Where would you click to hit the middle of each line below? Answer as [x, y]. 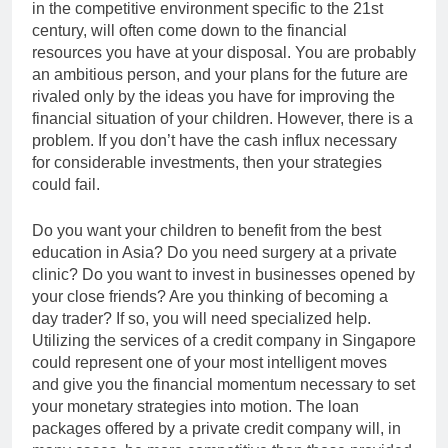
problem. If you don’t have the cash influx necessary [214, 141]
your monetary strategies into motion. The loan [195, 407]
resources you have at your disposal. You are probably [224, 53]
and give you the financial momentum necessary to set [223, 385]
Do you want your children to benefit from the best [206, 231]
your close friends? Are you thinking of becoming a [210, 297]
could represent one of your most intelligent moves [209, 363]
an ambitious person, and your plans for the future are [220, 75]
